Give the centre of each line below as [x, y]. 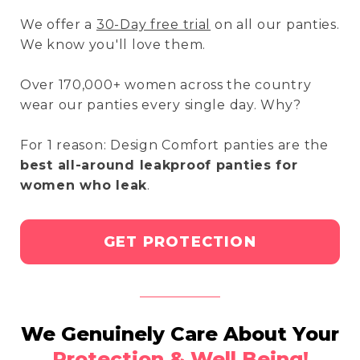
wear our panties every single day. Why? [161, 105]
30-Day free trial [153, 25]
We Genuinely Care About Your [180, 334]
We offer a [58, 25]
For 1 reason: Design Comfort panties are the [174, 145]
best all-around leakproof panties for [159, 166]
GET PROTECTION [180, 241]
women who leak [84, 186]
